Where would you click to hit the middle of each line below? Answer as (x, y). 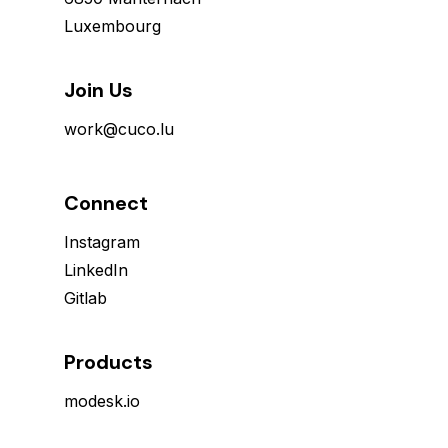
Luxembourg (112, 26)
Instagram (102, 242)
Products (108, 362)
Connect (106, 203)
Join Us (98, 90)
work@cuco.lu (119, 129)
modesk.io (102, 401)
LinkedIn (96, 270)
